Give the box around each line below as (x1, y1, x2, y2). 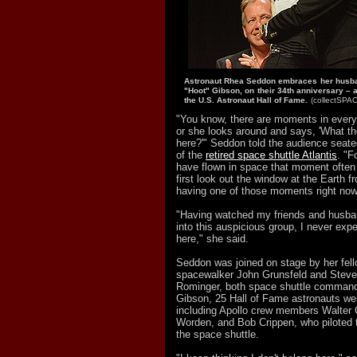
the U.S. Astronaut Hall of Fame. (184, 96, 308, 104)
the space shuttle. (176, 328, 259, 340)
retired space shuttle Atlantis (206, 149, 337, 161)
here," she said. (176, 233, 249, 245)
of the (176, 149, 206, 161)
